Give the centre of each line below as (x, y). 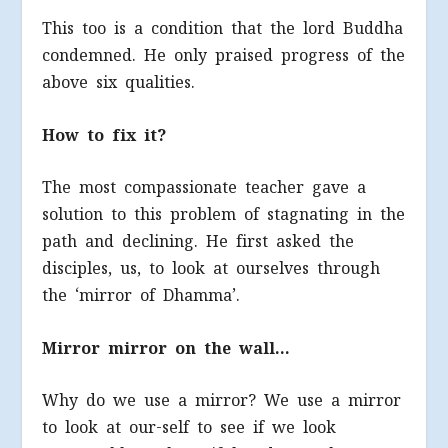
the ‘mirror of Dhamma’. (141, 296)
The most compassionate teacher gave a (204, 188)
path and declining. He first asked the (198, 242)
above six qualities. (119, 82)
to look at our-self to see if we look (189, 428)
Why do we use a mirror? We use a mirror (222, 401)
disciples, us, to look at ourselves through (211, 269)
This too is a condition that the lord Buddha (223, 28)
